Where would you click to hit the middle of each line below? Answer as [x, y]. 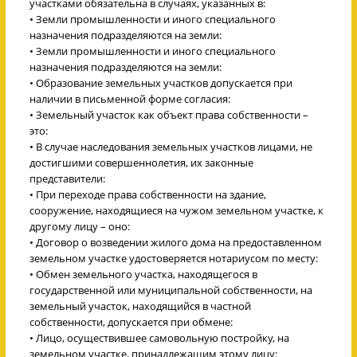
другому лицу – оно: [80, 226]
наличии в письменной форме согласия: [130, 98]
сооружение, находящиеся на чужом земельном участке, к [177, 210]
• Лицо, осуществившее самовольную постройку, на [159, 337]
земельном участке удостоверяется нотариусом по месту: [174, 258]
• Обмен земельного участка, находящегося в [143, 274]
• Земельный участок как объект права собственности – [169, 114]
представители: [67, 178]
